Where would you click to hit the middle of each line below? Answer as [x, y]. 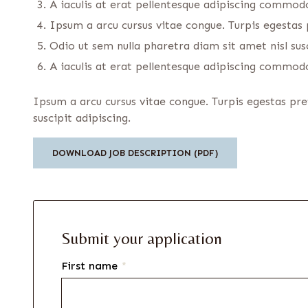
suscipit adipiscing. [82, 118]
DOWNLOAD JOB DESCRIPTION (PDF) [135, 153]
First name [91, 266]
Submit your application [142, 239]
